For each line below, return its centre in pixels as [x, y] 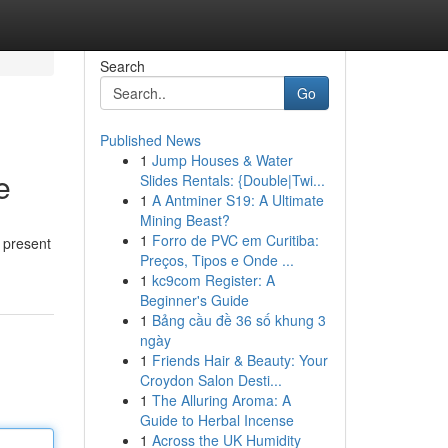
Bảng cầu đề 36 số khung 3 [238, 320]
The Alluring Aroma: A [221, 400]
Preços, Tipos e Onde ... [216, 260]
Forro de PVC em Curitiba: [235, 240]
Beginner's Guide [194, 300]
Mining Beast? [184, 220]
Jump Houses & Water [222, 160]
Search [122, 66]
